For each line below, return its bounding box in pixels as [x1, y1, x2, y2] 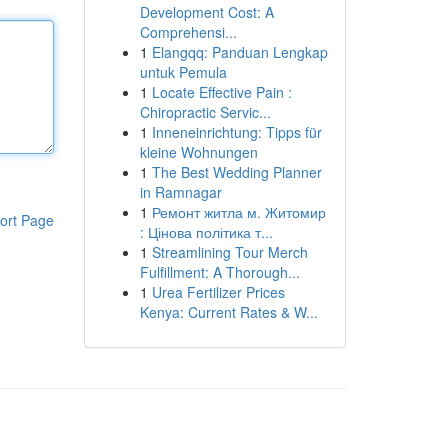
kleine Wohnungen [139, 142, 258, 162]
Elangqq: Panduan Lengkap [151, 42, 328, 62]
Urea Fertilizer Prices [151, 282, 285, 302]
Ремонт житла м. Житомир [151, 202, 326, 222]
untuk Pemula [139, 62, 227, 82]
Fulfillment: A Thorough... [139, 262, 300, 282]
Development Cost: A [139, 2, 274, 22]
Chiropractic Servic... [139, 102, 271, 122]
